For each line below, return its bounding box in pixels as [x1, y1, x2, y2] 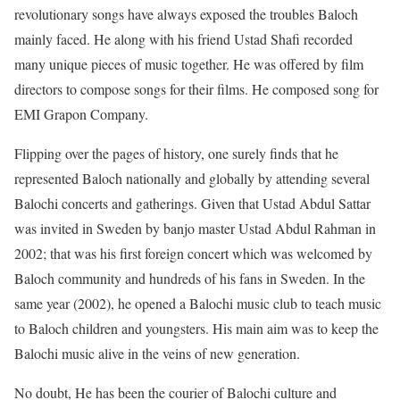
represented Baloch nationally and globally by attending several [14, 169, 370, 187]
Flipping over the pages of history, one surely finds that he [14, 144, 338, 162]
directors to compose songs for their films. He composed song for [14, 79, 379, 98]
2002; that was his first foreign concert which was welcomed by [14, 244, 372, 262]
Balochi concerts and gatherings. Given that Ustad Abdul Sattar [14, 194, 371, 212]
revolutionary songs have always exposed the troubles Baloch [14, 4, 358, 23]
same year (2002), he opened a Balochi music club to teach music [14, 294, 381, 312]
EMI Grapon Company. [14, 104, 148, 123]
